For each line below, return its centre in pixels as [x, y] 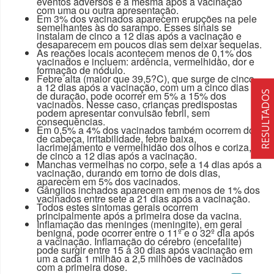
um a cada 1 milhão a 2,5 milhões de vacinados [140, 258]
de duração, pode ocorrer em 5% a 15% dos [131, 95]
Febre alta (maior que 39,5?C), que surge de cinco [146, 78]
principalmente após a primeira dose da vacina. [139, 215]
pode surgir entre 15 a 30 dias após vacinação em [145, 250]
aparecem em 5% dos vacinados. [109, 181]
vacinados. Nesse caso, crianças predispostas [137, 104]
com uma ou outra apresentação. [108, 10]
